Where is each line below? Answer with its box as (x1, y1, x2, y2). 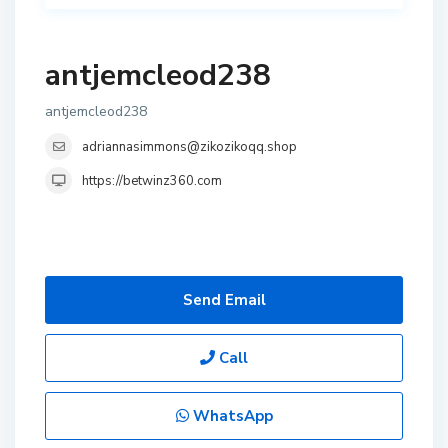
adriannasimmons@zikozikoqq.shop (82, 138, 297, 156)
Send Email (182, 290, 266, 310)
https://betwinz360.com (82, 172, 222, 190)
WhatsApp (188, 406, 273, 426)
